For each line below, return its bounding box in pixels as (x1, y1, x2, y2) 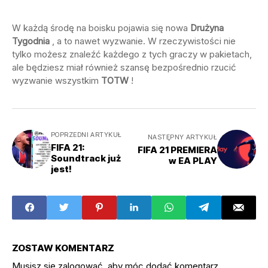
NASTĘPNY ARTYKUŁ (147, 132, 217, 141)
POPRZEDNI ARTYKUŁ (51, 130, 122, 139)
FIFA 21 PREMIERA (138, 144, 217, 156)
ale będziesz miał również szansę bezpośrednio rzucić (12, 61, 236, 73)
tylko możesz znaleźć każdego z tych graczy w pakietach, (12, 48, 252, 60)
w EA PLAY (169, 154, 217, 166)
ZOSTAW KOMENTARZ (12, 242, 114, 254)
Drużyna (190, 22, 224, 33)
